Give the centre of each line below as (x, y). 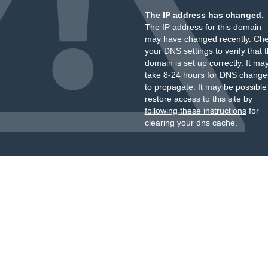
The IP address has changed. (204, 15)
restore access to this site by (198, 99)
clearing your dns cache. (191, 123)
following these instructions (195, 111)
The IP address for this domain (203, 27)
